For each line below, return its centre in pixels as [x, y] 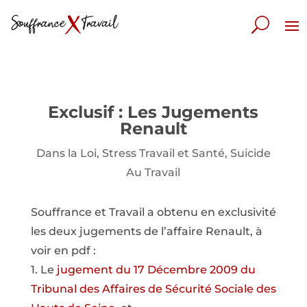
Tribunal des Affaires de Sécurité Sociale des [153, 289]
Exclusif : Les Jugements [153, 112]
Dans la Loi [66, 153]
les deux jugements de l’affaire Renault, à [146, 231]
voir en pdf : [63, 250]
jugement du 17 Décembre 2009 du [156, 270]
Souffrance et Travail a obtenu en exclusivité [153, 212]
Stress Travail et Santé [163, 153]
